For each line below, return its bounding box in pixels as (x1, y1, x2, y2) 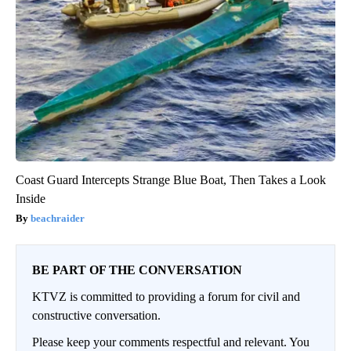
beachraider (31, 212, 85, 224)
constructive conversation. (32, 308, 161, 322)
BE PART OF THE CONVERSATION (32, 262, 242, 277)
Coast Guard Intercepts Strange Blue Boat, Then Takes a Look (16, 172, 326, 186)
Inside (16, 191, 45, 205)
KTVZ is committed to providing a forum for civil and (32, 289, 300, 303)
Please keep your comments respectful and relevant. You (32, 335, 309, 349)
